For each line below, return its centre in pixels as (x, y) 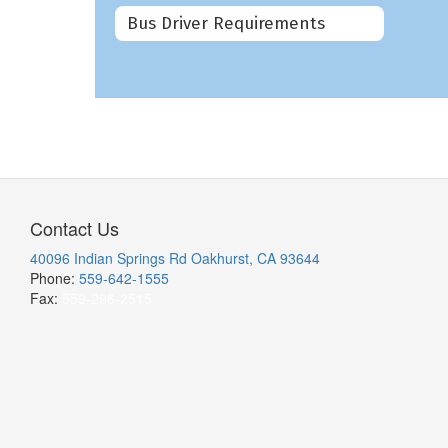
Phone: (54, 278)
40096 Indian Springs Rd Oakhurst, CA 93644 (175, 258)
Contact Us (74, 228)
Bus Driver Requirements (226, 23)
